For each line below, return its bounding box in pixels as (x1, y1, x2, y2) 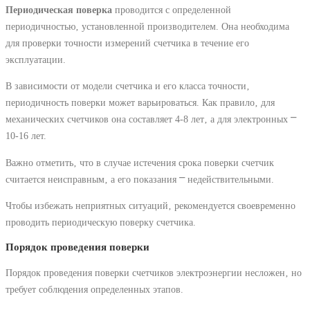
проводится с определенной (112, 4, 231, 16)
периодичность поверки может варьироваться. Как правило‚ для (6, 97, 275, 109)
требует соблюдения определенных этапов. (6, 283, 183, 295)
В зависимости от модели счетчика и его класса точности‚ (6, 80, 250, 92)
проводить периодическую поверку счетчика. (6, 216, 196, 228)
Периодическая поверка (6, 4, 112, 16)
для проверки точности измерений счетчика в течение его (6, 37, 249, 49)
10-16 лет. (6, 130, 46, 142)
